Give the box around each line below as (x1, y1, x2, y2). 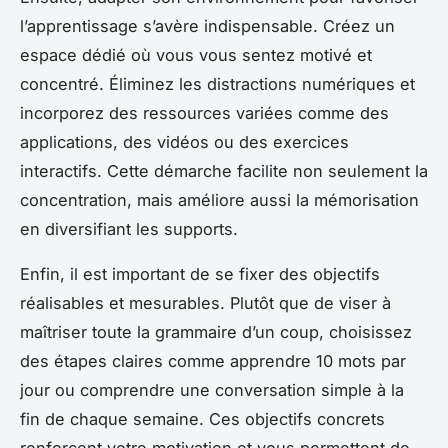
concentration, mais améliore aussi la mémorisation (20, 189, 419, 210)
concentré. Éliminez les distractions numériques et (20, 73, 415, 94)
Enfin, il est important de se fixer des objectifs (20, 263, 380, 284)
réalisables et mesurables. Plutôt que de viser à (20, 292, 391, 313)
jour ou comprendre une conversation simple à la (20, 379, 404, 400)
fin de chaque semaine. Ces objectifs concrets (20, 408, 385, 429)
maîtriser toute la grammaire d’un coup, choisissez (20, 321, 412, 342)
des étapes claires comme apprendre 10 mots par (20, 350, 406, 371)
